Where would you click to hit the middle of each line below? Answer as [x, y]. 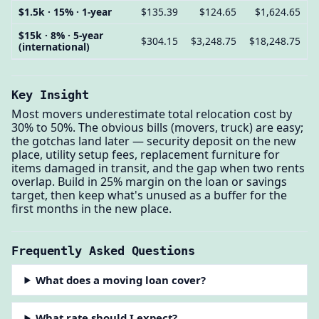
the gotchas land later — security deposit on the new [154, 141]
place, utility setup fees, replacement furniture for [146, 155]
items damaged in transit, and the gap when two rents [158, 168]
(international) [54, 47]
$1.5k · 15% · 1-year [65, 12]
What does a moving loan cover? [121, 279]
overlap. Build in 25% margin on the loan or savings [149, 182]
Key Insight [51, 94]
